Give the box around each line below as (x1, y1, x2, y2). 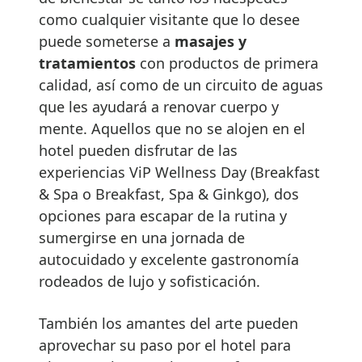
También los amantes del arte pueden (39, 314, 298, 334)
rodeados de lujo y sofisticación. (39, 271, 260, 292)
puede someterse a (39, 32, 175, 52)
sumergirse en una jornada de (39, 228, 245, 248)
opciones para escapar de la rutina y (39, 206, 287, 226)
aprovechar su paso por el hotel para (39, 335, 291, 356)
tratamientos (39, 53, 136, 74)
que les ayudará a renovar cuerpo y (39, 97, 279, 117)
